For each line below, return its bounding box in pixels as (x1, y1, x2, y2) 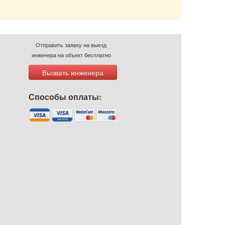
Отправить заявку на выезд (36, 40, 107, 49)
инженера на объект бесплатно (31, 50, 111, 59)
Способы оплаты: (28, 91, 101, 102)
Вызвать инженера (42, 67, 103, 77)
